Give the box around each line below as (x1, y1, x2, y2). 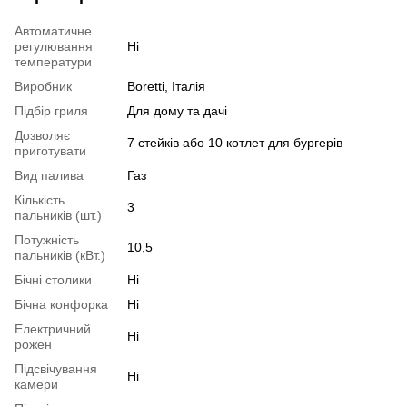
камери (15, 376, 58, 392)
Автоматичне (15, 23, 92, 38)
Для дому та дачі (127, 103, 227, 118)
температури (15, 54, 92, 69)
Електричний (15, 321, 91, 336)
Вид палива (15, 167, 84, 183)
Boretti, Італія (127, 78, 205, 94)
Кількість (15, 192, 65, 207)
